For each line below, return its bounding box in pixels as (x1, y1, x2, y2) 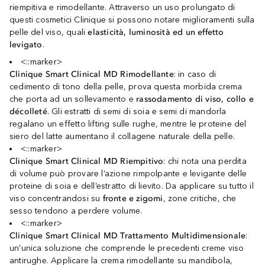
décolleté (9, 106, 47, 117)
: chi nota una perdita (163, 156, 247, 166)
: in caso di (173, 69, 216, 79)
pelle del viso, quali (9, 27, 88, 37)
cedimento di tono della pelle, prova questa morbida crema (9, 81, 243, 92)
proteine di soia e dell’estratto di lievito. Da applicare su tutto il (9, 180, 254, 191)
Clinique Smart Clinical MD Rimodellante (9, 69, 174, 79)
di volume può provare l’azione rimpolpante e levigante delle (9, 168, 247, 179)
